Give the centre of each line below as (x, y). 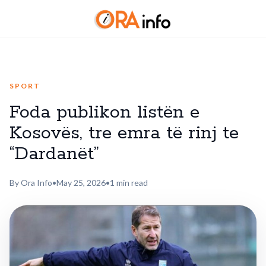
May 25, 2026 (81, 183)
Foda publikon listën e (104, 113)
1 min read (129, 183)
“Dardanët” (54, 154)
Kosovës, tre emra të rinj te (124, 133)
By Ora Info (31, 183)
